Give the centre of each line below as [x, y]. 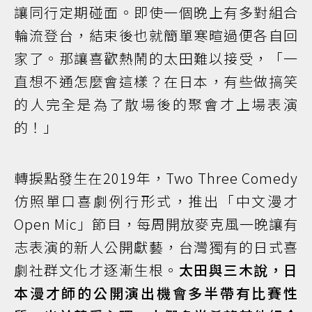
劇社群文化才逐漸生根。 [96, 270]
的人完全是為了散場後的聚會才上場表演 [156, 104]
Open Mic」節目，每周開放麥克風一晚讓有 [156, 224]
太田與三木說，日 [238, 270]
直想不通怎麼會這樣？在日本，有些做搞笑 [156, 81]
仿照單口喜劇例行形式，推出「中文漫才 [156, 201]
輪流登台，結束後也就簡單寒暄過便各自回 [156, 35]
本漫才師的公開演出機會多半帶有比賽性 [156, 292]
